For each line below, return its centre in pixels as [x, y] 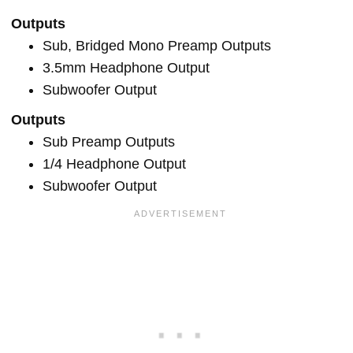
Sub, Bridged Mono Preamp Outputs [157, 45]
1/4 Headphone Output [114, 163]
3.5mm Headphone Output [126, 67]
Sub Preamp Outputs [109, 141]
